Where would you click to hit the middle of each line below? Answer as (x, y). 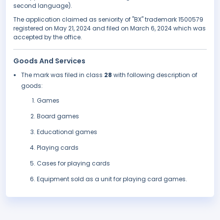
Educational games (67, 132)
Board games (58, 116)
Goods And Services (49, 61)
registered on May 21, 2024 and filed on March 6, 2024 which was (110, 28)
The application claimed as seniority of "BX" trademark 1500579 (108, 20)
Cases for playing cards (73, 164)
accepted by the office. (48, 37)
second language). (43, 6)
